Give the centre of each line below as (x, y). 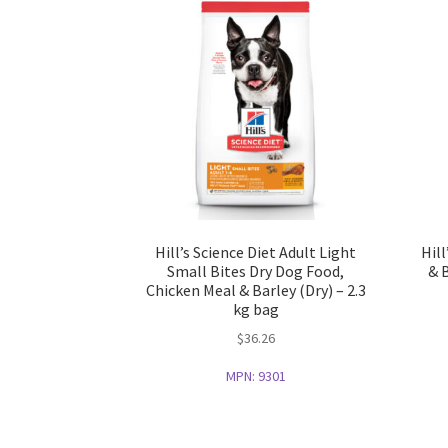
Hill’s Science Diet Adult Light (256, 251)
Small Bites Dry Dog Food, (256, 270)
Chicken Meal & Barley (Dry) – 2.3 (255, 289)
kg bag (255, 308)
